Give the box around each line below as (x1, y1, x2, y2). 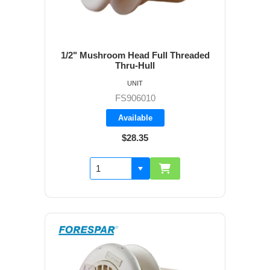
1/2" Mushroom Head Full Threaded (60, 50, 210, 61)
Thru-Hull (115, 60, 155, 71)
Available (118, 113, 152, 123)
